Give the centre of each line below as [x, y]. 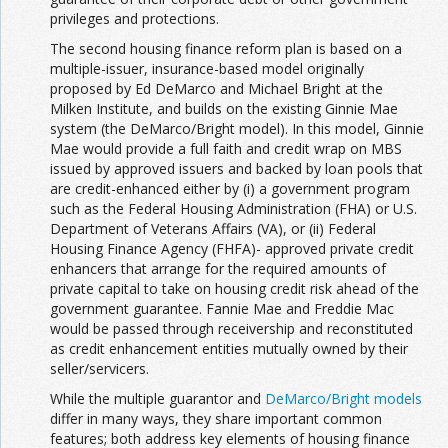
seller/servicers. [99, 368]
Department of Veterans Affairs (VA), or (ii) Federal [213, 228]
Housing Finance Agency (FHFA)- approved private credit [232, 248]
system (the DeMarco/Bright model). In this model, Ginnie [237, 128]
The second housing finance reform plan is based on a [226, 48]
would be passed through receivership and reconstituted [231, 328]
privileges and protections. [134, 18]
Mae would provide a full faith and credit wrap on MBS [226, 148]
